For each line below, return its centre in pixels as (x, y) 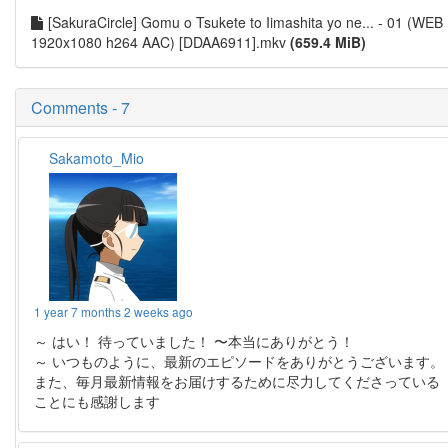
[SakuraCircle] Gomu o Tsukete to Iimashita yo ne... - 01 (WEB (245, 22)
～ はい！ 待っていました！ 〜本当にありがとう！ (194, 341)
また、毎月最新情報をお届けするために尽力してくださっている (237, 381)
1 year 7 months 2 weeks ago (114, 312)
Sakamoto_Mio (97, 158)
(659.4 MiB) (328, 42)
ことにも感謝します (97, 401)
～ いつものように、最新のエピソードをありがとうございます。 (239, 361)
